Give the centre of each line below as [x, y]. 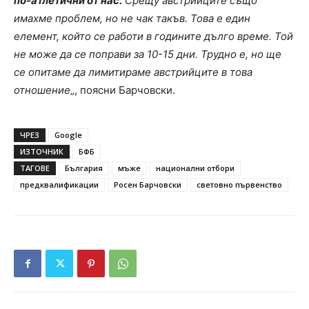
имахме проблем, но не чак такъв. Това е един [132, 19]
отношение [42, 90]
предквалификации [59, 185]
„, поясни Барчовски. [123, 90]
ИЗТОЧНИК [42, 152]
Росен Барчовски [148, 185]
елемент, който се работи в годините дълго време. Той [153, 37]
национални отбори [195, 168]
